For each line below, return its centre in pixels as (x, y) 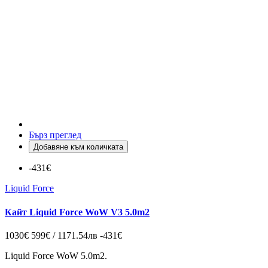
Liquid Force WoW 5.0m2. (56, 256)
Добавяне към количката (78, 147)
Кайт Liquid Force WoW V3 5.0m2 (77, 212)
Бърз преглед (55, 135)
